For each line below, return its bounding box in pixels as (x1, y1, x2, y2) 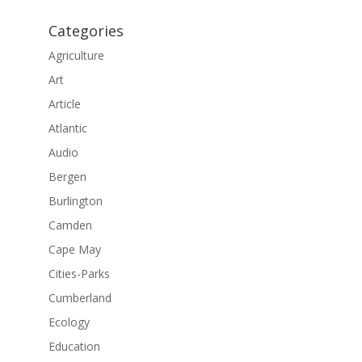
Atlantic (48, 120, 87, 136)
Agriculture (48, 47, 104, 63)
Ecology (48, 314, 90, 330)
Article (48, 95, 81, 112)
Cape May (48, 241, 101, 257)
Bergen (48, 168, 86, 184)
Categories (48, 20, 124, 40)
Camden (48, 217, 92, 233)
